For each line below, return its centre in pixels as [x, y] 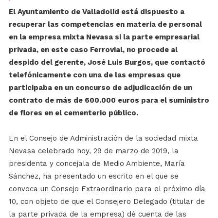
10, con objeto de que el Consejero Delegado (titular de [107, 202]
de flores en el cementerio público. [73, 113]
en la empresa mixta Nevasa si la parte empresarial [104, 37]
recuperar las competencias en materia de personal [105, 25]
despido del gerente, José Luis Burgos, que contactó [107, 63]
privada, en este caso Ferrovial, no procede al [93, 50]
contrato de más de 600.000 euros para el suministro [109, 100]
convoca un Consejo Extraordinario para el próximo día [107, 189]
